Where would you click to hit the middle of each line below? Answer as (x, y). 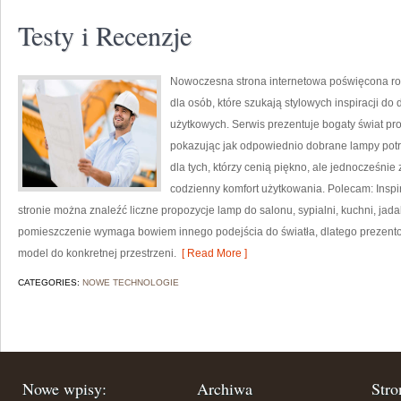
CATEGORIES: (50, 282)
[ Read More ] (212, 253)
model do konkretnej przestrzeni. (97, 253)
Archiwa (225, 388)
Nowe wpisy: (64, 388)
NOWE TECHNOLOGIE (131, 282)
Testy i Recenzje (105, 35)
